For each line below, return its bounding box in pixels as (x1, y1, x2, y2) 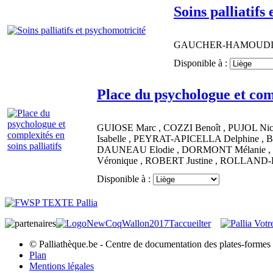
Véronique (97, 155, 140, 166)
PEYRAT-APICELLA (133, 133, 224, 144)
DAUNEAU (97, 144, 149, 155)
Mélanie (235, 144, 268, 155)
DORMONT (182, 144, 235, 155)
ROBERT (145, 155, 186, 166)
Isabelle (97, 133, 129, 144)
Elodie (149, 144, 177, 155)
